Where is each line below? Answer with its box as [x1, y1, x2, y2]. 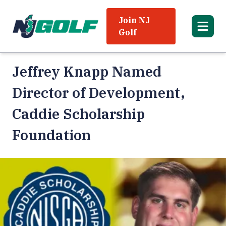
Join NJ [118, 15, 150, 25]
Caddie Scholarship [12, 104, 145, 123]
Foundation [12, 126, 91, 144]
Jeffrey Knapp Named [12, 62, 162, 81]
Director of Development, [12, 83, 185, 102]
